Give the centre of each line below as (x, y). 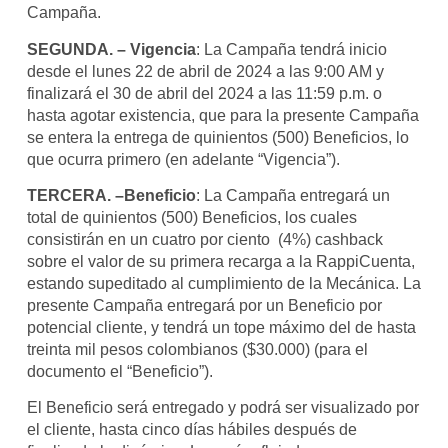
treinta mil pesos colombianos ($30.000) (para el (197, 350)
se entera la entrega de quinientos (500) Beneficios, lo (217, 137)
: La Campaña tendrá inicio (291, 49)
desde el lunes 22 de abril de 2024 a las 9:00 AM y (205, 71)
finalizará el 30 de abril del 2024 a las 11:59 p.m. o (204, 93)
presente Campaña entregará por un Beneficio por (204, 306)
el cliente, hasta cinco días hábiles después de (191, 430)
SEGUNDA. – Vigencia (111, 49)
